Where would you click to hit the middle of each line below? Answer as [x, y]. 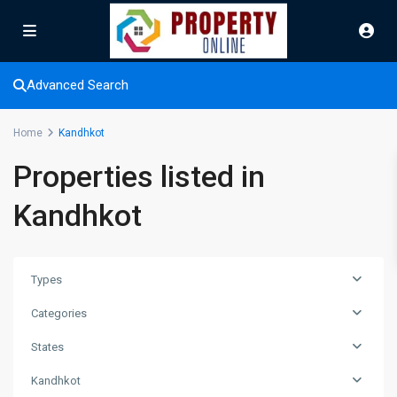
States [47, 347]
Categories [59, 313]
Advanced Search [78, 85]
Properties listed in [139, 176]
